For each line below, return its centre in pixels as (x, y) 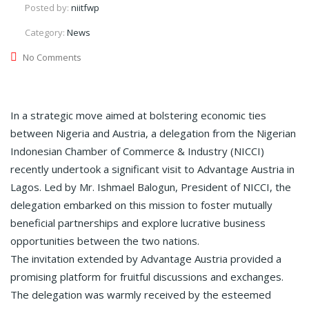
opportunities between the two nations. (105, 240)
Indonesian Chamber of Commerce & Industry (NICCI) (137, 151)
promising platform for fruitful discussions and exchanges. (147, 276)
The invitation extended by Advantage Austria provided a (146, 258)
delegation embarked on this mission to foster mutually (141, 205)
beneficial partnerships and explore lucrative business (138, 222)
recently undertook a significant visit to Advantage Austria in (152, 169)
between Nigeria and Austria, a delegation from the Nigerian (153, 133)
